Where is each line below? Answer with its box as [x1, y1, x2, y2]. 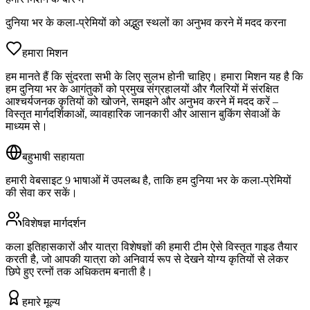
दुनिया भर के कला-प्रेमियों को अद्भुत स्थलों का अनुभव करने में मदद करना [6, 17, 286, 29]
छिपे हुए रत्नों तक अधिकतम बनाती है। [6, 266, 153, 278]
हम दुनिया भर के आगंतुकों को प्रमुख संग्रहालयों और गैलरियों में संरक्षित [6, 83, 279, 95]
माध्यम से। [6, 120, 48, 133]
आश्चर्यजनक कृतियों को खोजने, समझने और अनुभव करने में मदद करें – [6, 95, 278, 108]
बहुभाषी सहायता [22, 151, 84, 163]
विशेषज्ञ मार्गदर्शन [22, 217, 86, 230]
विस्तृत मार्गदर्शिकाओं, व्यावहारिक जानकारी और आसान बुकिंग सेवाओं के [6, 108, 280, 120]
